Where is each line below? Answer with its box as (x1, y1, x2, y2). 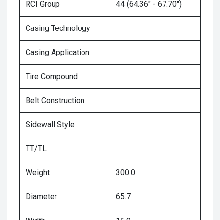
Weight (26, 167, 50, 177)
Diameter (26, 192, 57, 201)
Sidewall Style (26, 119, 75, 129)
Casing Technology (26, 23, 90, 33)
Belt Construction (26, 95, 84, 105)
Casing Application (26, 47, 89, 57)
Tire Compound (26, 71, 78, 81)
